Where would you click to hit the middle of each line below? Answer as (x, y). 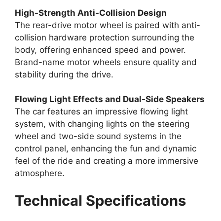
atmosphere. (40, 173)
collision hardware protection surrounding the (105, 37)
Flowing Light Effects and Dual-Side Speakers (110, 99)
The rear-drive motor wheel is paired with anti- (108, 25)
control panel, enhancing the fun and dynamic (106, 149)
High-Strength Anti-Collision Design (91, 13)
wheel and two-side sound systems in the (98, 136)
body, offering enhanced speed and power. (100, 50)
